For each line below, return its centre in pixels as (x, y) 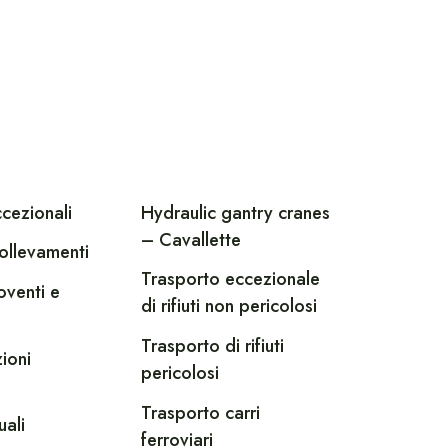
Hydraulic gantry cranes (236, 212)
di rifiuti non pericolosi (229, 306)
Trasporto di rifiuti (213, 345)
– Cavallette (191, 239)
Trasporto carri (201, 412)
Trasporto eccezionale (231, 279)
